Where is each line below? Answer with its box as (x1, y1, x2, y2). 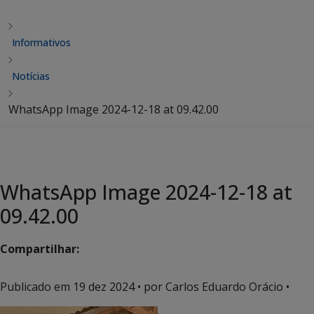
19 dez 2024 (73, 279, 135, 294)
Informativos (12, 36, 71, 49)
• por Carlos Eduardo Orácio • (135, 279, 289, 294)
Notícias (12, 69, 50, 83)
